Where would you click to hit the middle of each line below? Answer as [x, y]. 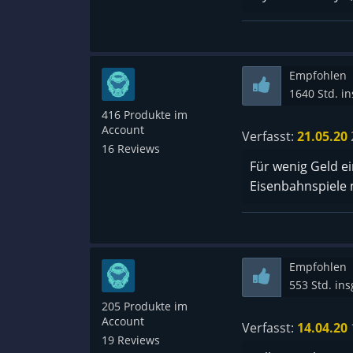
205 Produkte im [145, 307]
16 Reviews [131, 149]
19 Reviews [131, 340]
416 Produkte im [145, 115]
